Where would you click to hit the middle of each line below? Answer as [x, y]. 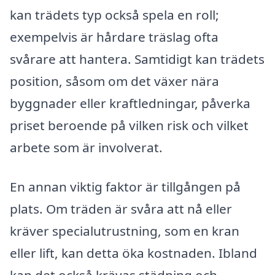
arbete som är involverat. [86, 147]
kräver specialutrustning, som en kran [125, 230]
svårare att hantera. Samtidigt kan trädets [137, 59]
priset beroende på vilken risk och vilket [129, 125]
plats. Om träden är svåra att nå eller [121, 208]
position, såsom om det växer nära [114, 81]
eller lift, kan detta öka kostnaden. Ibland [134, 253]
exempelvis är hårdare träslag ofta [114, 37]
